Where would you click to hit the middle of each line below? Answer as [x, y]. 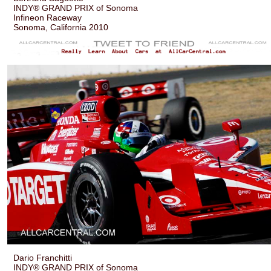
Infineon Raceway [48, 17]
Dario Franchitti [43, 257]
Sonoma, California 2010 [61, 27]
